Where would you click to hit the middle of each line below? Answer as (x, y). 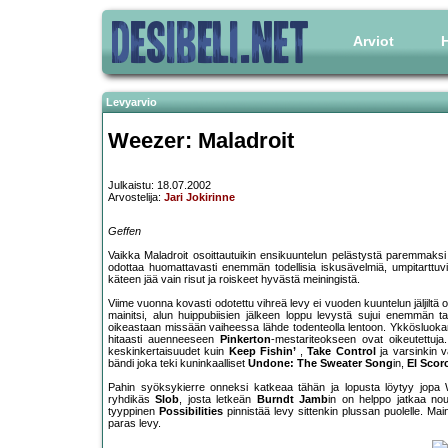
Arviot (373, 41)
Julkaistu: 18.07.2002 (159, 185)
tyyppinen (133, 411)
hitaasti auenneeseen (164, 339)
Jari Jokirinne (199, 197)
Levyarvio (131, 102)
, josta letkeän (218, 399)
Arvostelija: (136, 197)
